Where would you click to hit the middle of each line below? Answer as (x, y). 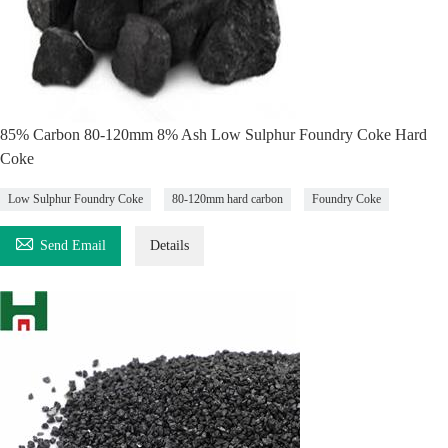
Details (169, 245)
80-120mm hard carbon (227, 199)
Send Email (73, 245)
